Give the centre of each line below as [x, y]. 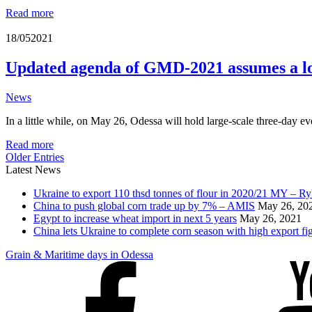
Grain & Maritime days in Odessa [79, 255]
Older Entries [35, 157]
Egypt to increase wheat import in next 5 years [135, 218]
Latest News [33, 170]
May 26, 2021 [271, 218]
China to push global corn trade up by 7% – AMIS [144, 206]
